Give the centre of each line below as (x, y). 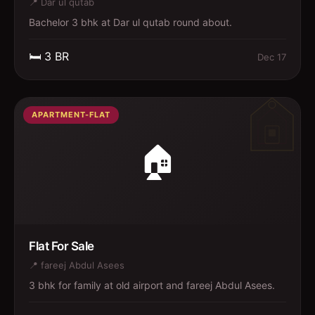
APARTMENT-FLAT (71, 115)
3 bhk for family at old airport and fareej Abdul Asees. (152, 285)
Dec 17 (272, 57)
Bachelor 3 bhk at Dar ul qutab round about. (130, 22)
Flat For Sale (62, 246)
